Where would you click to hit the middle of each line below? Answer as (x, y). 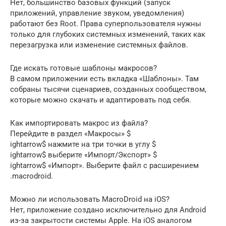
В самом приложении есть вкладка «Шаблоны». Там (104, 78)
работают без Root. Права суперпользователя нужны (106, 23)
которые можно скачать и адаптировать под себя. (101, 100)
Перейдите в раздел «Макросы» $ (70, 133)
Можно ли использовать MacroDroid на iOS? (90, 199)
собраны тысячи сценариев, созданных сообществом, (108, 89)
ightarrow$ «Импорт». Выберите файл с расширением (104, 165)
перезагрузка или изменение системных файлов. (99, 45)
